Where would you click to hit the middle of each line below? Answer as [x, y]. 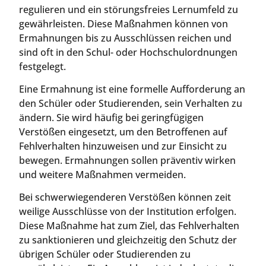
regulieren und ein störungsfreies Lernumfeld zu [129, 9]
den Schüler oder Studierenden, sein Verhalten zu [131, 104]
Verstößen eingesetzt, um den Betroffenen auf [123, 132]
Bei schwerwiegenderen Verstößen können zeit [125, 197]
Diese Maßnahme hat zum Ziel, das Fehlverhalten [129, 226]
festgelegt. [42, 66]
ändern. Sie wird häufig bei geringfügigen [111, 118]
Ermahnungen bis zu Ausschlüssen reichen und [125, 38]
